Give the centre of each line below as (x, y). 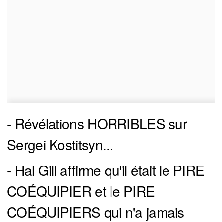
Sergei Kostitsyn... (60, 144)
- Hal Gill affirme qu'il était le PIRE (106, 170)
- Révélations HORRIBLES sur (97, 123)
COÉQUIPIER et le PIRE (81, 191)
